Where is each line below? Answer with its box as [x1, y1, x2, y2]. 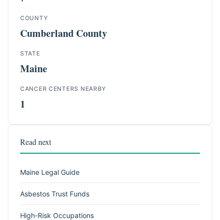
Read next [20, 137, 51, 147]
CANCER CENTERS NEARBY [20, 85, 107, 92]
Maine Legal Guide [20, 168, 80, 176]
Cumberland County [20, 26, 107, 40]
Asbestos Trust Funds [20, 190, 89, 198]
